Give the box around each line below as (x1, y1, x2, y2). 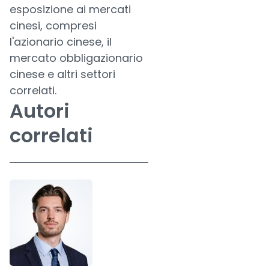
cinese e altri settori (10, 67, 115, 82)
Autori (10, 97, 70, 124)
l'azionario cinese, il (10, 34, 112, 49)
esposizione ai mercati (10, 2, 131, 17)
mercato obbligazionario (10, 50, 143, 65)
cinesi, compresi (10, 18, 97, 33)
